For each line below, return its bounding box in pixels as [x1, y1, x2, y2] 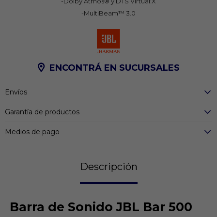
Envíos [5, 87, 27, 96]
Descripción [79, 160, 138, 172]
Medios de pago [5, 127, 60, 136]
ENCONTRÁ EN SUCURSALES [49, 62, 180, 73]
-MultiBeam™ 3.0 [81, 9, 136, 17]
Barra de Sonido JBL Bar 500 [10, 199, 192, 214]
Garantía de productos [5, 107, 79, 116]
